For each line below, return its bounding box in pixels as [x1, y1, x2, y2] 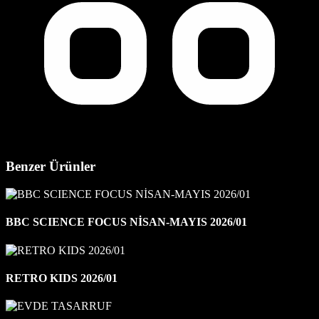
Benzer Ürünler [6, 159, 95, 174]
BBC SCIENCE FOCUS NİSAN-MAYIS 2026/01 [6, 216, 247, 229]
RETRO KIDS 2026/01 [6, 271, 117, 284]
